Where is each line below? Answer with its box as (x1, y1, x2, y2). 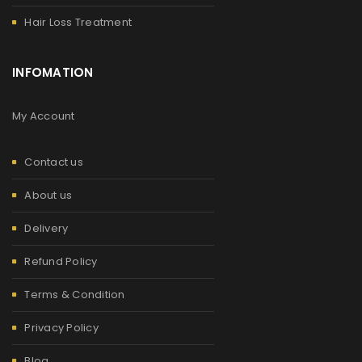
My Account (12, 107, 75, 124)
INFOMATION (12, 63, 94, 81)
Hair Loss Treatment (24, 14, 132, 30)
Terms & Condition (24, 286, 125, 302)
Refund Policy (24, 253, 98, 269)
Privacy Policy (24, 319, 99, 335)
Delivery (24, 220, 69, 236)
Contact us (24, 154, 83, 170)
